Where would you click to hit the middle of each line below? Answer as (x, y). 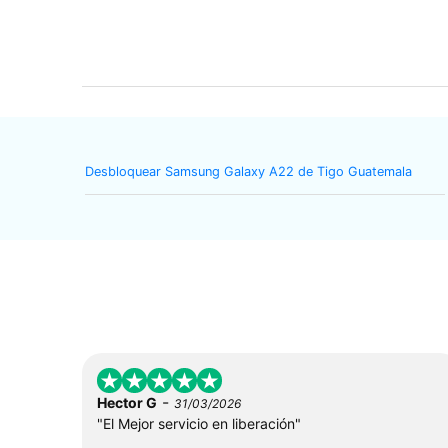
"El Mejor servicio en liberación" (199, 423)
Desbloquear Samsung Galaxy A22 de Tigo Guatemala (248, 172)
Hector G (127, 402)
